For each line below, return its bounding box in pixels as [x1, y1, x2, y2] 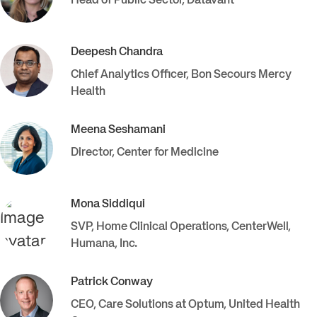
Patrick [71, 277, 108, 288]
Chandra [119, 47, 163, 58]
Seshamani [108, 125, 166, 136]
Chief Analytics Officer [71, 69, 186, 81]
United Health [229, 299, 300, 311]
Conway [110, 277, 153, 288]
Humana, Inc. [71, 238, 137, 250]
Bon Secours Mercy [191, 69, 292, 81]
